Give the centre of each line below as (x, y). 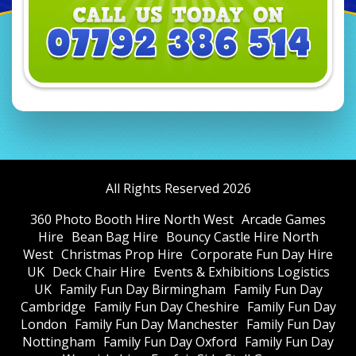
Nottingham (59, 342)
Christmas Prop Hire (122, 255)
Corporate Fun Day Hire (262, 255)
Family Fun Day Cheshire (166, 307)
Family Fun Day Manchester (157, 325)
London (44, 325)
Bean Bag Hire (114, 237)
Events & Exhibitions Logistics (241, 272)
